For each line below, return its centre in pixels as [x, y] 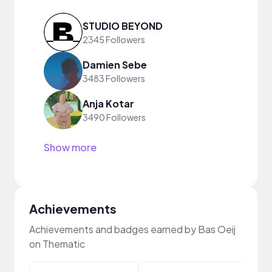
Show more [70, 147]
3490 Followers [114, 117]
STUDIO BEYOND [123, 25]
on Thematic [57, 244]
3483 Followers [114, 78]
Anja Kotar [108, 103]
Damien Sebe [115, 64]
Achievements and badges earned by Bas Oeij [132, 229]
